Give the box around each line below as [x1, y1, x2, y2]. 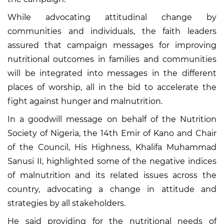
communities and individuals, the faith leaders [7, 26, 216, 36]
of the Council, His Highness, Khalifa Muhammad [7, 142, 216, 152]
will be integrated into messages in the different [7, 68, 216, 78]
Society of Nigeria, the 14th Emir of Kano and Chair [7, 128, 216, 138]
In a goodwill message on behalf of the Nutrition [7, 114, 216, 124]
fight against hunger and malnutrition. [7, 96, 162, 106]
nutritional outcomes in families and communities [7, 54, 216, 64]
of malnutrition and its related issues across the [7, 170, 216, 180]
